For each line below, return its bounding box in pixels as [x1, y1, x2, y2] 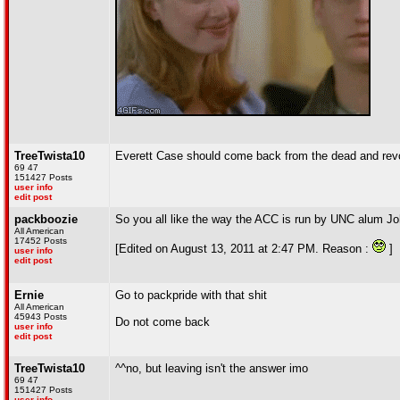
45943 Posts [14, 312, 67, 321]
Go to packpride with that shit [115, 288, 267, 302]
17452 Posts [14, 236, 67, 246]
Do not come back [115, 315, 210, 329]
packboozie [14, 212, 78, 226]
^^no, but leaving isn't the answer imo [115, 362, 308, 375]
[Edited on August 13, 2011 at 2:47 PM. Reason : [115, 242, 372, 255]
